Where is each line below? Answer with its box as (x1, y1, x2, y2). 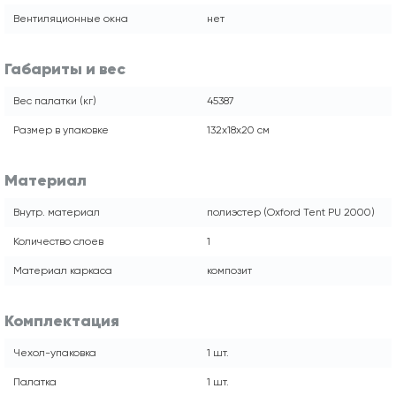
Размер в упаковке (13, 123, 109, 136)
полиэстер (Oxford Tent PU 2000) (207, 205, 375, 218)
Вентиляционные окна (13, 11, 128, 25)
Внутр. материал (13, 205, 100, 218)
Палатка (13, 375, 57, 388)
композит (207, 263, 252, 277)
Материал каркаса (13, 263, 112, 277)
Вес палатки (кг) (13, 94, 96, 107)
